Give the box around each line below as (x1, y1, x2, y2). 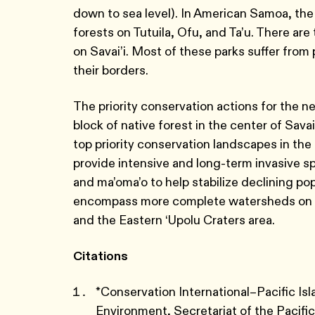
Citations (73, 248, 131, 264)
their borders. (73, 63, 151, 78)
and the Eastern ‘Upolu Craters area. (73, 212, 275, 228)
